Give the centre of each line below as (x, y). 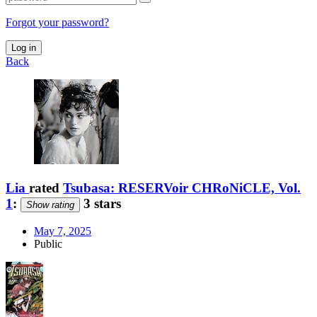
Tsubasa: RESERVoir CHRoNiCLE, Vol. (182, 188)
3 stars (100, 203)
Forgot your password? (57, 22)
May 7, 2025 (63, 231)
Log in (24, 47)
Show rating (50, 204)
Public (48, 244)
